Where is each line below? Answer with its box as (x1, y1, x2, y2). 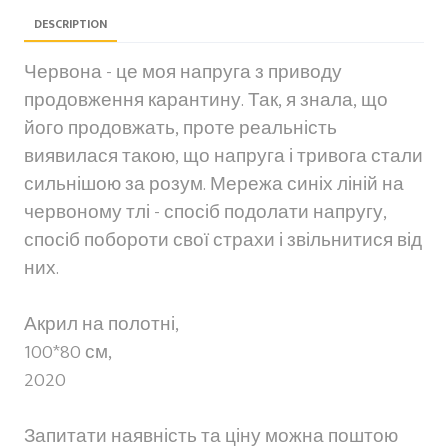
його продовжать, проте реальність (24, 112, 337, 144)
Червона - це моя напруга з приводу (24, 56, 342, 88)
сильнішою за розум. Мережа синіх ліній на (24, 168, 404, 200)
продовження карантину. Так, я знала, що (24, 84, 388, 116)
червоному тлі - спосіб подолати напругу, (24, 196, 387, 228)
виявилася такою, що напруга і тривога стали (24, 140, 423, 172)
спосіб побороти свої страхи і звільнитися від (24, 224, 422, 256)
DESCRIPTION (34, 13, 107, 34)
